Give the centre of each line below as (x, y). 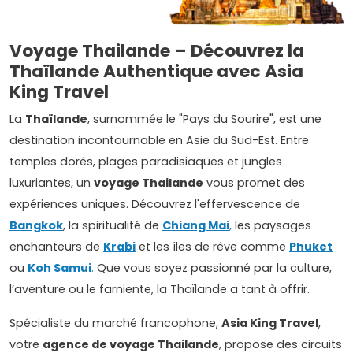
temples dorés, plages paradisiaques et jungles (146, 161)
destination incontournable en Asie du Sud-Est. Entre (159, 140)
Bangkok (36, 225)
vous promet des (254, 182)
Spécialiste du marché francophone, (115, 323)
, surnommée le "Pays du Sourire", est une (204, 119)
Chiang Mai (196, 225)
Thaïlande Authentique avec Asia (156, 71)
